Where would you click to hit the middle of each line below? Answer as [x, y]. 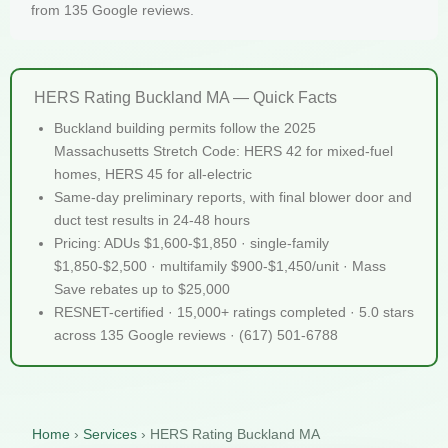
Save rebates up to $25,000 [142, 288]
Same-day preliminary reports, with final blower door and [233, 196]
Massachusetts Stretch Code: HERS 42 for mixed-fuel [223, 150]
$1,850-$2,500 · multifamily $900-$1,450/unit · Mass [220, 265]
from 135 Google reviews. [112, 10]
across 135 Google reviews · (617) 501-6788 [196, 334]
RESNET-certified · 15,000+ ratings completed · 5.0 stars [234, 311]
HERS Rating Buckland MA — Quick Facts [185, 96]
